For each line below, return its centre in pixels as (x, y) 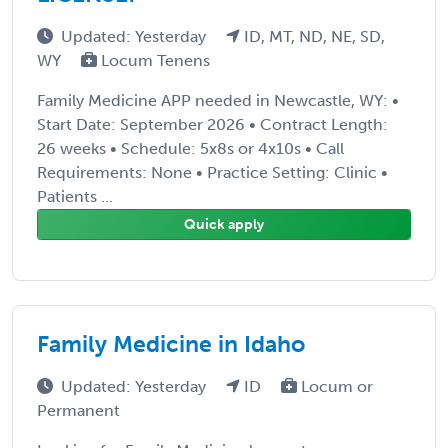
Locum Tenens (153, 60)
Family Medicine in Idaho (171, 343)
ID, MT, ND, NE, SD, (312, 36)
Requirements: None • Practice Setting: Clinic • (212, 172)
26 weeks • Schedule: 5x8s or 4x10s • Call (190, 148)
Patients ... (75, 196)
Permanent (78, 410)
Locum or (335, 386)
